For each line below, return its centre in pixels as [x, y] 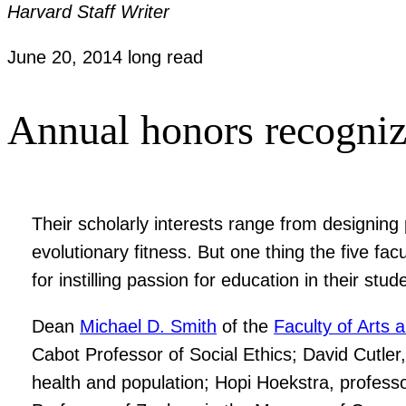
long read [165, 58]
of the [246, 326]
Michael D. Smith [149, 326]
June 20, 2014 [68, 58]
